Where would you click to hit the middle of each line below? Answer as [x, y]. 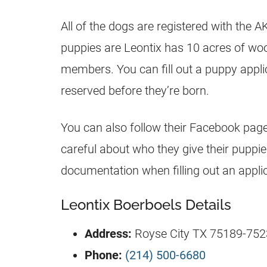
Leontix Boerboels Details [146, 204]
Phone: [105, 255]
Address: [108, 233]
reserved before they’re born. [135, 90]
